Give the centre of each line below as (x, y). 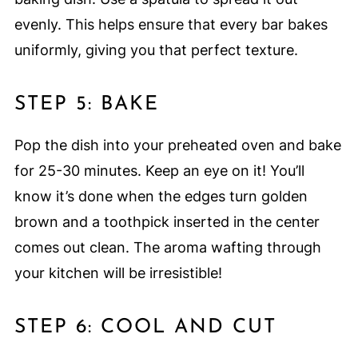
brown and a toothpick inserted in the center (167, 222)
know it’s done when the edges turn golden (161, 197)
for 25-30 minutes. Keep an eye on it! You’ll (159, 171)
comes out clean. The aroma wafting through (167, 248)
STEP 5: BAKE (86, 105)
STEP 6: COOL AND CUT (145, 328)
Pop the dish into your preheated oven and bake (177, 145)
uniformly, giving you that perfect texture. (156, 50)
